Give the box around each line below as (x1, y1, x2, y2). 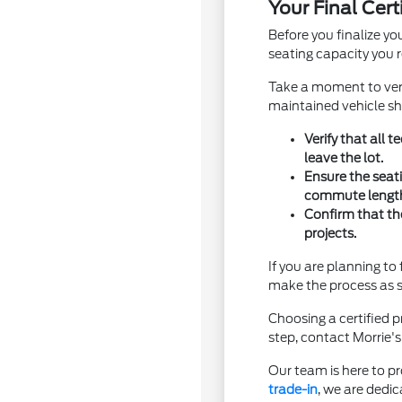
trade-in (268, 382, 319, 397)
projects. (304, 226, 357, 240)
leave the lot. (304, 151, 384, 165)
